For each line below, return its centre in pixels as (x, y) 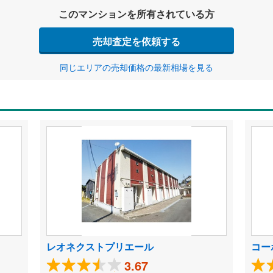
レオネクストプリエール (100, 246)
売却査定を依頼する (136, 41)
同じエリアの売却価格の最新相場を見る (136, 67)
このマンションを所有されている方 (136, 14)
